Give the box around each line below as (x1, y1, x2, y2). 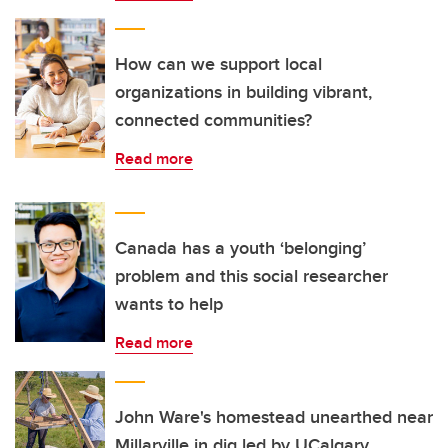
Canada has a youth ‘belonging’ (115, 235, 366, 261)
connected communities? (115, 107, 312, 133)
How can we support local (115, 51, 322, 77)
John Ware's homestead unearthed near (115, 404, 433, 430)
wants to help (115, 291, 223, 317)
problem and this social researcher (115, 263, 388, 289)
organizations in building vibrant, (115, 79, 372, 105)
